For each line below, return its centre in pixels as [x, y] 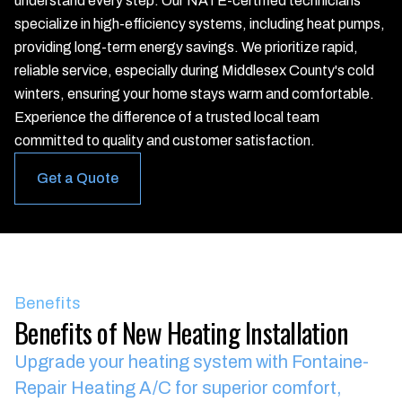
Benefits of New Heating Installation [181, 332]
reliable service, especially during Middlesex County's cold [194, 70]
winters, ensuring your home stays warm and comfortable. [194, 94]
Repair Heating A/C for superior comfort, [178, 388]
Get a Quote [78, 178]
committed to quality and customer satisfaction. [165, 140]
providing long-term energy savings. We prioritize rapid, [186, 47]
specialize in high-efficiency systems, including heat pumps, [200, 24]
